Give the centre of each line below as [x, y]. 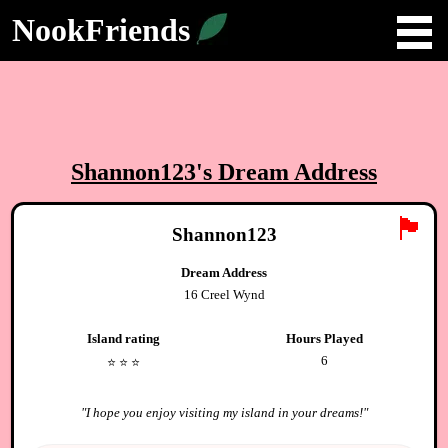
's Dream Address [286, 172]
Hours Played [325, 338]
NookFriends [101, 30]
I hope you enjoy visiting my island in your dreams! [224, 412]
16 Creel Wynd [224, 295]
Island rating [123, 338]
